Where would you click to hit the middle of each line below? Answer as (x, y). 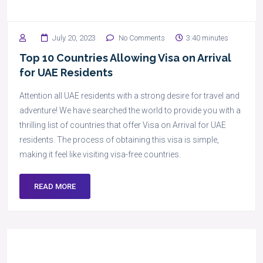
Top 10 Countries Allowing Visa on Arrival (125, 58)
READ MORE (55, 186)
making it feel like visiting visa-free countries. (100, 154)
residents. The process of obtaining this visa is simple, (119, 140)
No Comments (141, 38)
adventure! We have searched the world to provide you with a (130, 110)
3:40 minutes (207, 38)
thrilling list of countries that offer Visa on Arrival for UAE (123, 125)
